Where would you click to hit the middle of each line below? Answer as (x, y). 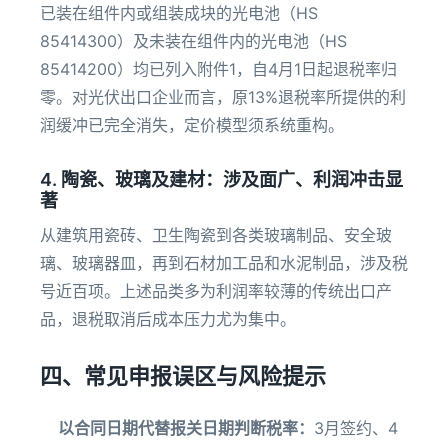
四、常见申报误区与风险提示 (183, 376)
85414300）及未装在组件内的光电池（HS (193, 41)
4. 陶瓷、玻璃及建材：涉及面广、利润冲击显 (221, 179)
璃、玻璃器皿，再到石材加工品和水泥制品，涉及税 (224, 263)
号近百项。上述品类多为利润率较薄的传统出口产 (216, 291)
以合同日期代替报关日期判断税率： (186, 428)
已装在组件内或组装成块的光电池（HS (179, 13)
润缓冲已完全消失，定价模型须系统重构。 (192, 125)
